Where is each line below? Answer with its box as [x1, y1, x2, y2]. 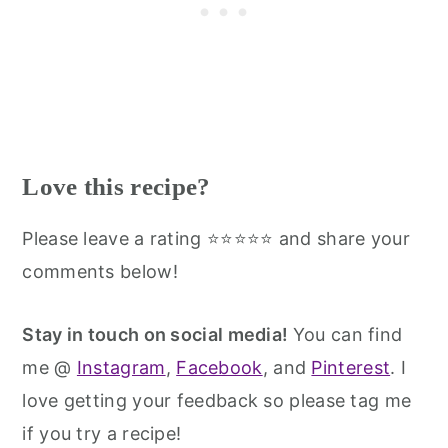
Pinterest [311, 356, 391, 378]
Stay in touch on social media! [22, 323, 293, 345]
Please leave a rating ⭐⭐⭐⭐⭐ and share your [22, 227, 410, 249]
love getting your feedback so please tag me [22, 389, 412, 411]
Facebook [176, 356, 263, 378]
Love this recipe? [22, 172, 211, 200]
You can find [292, 323, 403, 345]
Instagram [76, 356, 166, 378]
